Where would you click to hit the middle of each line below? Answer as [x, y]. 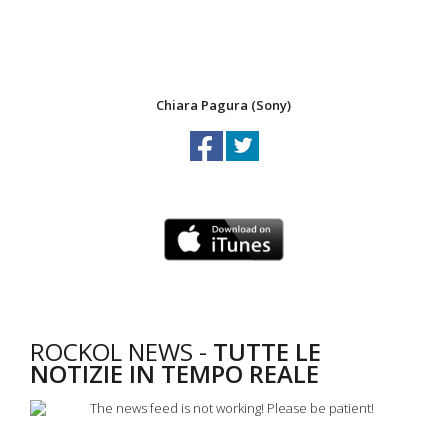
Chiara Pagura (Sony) [224, 105]
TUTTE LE [267, 352]
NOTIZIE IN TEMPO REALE [180, 374]
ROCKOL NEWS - [121, 352]
